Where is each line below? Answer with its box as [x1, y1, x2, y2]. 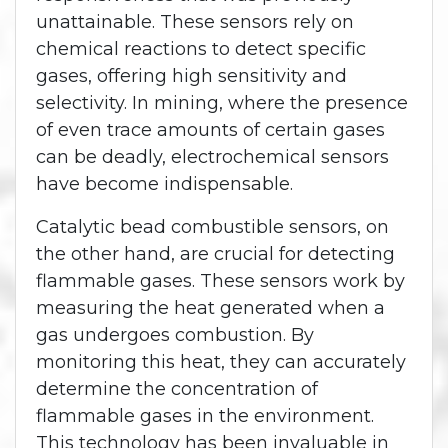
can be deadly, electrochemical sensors [36, 145, 389, 168]
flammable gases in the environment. [36, 404, 374, 427]
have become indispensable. [36, 172, 293, 195]
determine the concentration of [36, 377, 318, 400]
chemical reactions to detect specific [36, 37, 366, 60]
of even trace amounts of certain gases [36, 118, 385, 141]
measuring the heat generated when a [36, 296, 385, 319]
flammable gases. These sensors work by [36, 269, 405, 292]
